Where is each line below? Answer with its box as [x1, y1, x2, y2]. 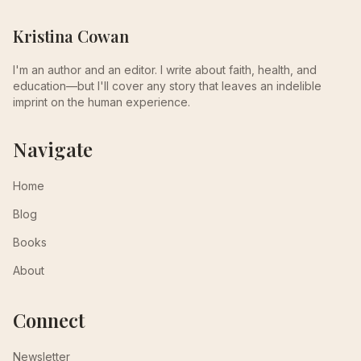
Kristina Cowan [13, 25, 129, 47]
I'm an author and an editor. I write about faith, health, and [13, 63, 317, 77]
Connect [13, 307, 85, 333]
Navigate [13, 136, 93, 162]
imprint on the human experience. [13, 95, 190, 109]
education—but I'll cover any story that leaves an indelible [13, 79, 322, 93]
